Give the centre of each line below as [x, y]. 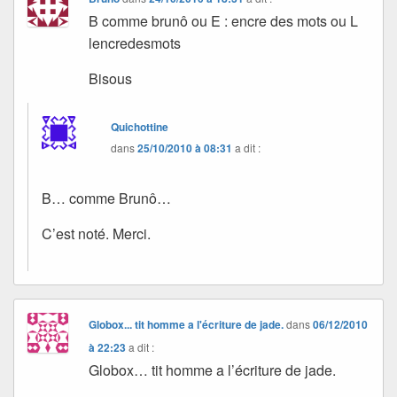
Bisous [111, 78]
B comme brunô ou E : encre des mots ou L [224, 20]
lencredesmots [135, 43]
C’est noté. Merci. [96, 233]
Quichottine [140, 126]
